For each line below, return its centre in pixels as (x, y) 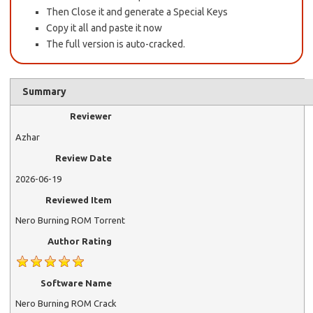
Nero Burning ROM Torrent (70, 220)
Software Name (77, 283)
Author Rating (80, 241)
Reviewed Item (79, 199)
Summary (44, 92)
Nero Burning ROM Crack (66, 304)
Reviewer (91, 116)
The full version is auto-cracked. (116, 44)
